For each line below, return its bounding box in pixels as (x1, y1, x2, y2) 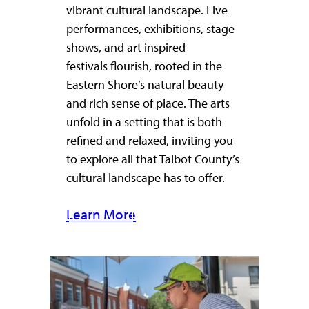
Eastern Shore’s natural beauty (66, 77, 223, 93)
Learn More (66, 206, 136, 223)
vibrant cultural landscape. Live (66, 3, 228, 19)
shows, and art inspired (66, 40, 186, 56)
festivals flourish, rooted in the (66, 59, 222, 74)
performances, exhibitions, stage (66, 21, 235, 37)
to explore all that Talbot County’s (66, 152, 239, 168)
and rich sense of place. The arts (66, 96, 230, 112)
